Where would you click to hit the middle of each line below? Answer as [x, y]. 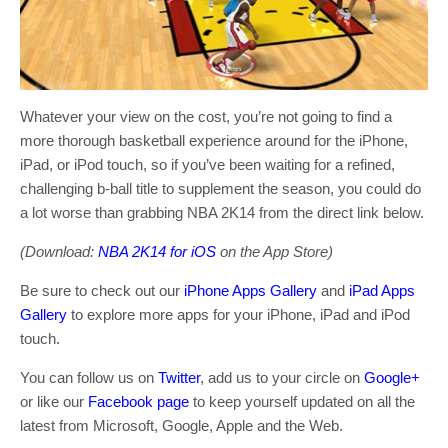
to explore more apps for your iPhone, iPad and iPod [238, 314]
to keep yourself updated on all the [302, 401]
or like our [54, 401]
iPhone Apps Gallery [250, 290]
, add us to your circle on [282, 377]
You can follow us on [89, 377]
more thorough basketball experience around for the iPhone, [214, 140]
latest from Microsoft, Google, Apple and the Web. [181, 425]
